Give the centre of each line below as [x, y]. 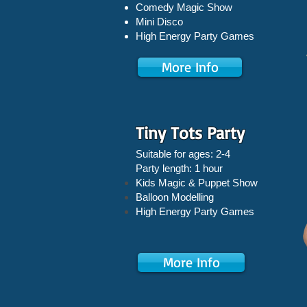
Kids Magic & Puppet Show [197, 183]
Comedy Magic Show [184, 7]
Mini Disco [159, 22]
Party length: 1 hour [179, 168]
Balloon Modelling [175, 197]
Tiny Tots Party [190, 133]
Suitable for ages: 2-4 [183, 154]
